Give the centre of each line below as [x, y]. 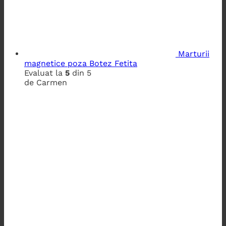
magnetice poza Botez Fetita [81, 63]
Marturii [194, 53]
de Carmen [46, 82]
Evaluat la [45, 73]
